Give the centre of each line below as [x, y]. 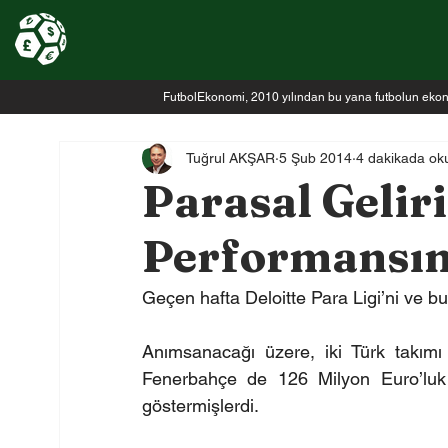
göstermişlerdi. [200, 405]
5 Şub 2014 [315, 157]
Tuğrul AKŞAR [230, 157]
